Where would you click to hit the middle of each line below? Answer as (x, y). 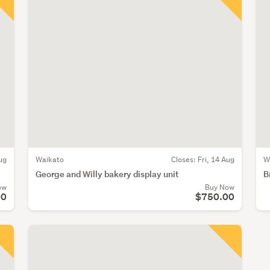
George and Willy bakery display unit (107, 174)
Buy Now (219, 187)
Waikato (50, 159)
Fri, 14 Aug (216, 159)
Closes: (184, 159)
